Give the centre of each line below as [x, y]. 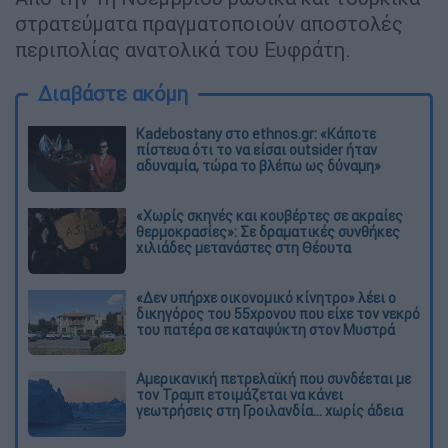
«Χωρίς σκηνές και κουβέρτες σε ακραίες [269, 215]
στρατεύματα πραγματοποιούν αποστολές [209, 23]
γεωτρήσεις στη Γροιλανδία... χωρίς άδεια [269, 411]
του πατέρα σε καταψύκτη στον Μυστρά [265, 329]
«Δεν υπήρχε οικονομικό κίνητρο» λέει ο [266, 297]
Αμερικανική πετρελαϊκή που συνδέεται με [273, 379]
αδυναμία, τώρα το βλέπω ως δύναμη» [258, 165]
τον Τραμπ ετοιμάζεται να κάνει [239, 395]
